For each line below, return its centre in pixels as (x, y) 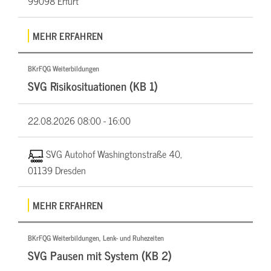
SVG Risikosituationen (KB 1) (93, 86)
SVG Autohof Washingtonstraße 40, (114, 154)
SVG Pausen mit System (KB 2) (100, 255)
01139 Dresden (57, 170)
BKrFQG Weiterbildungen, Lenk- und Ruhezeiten (96, 237)
